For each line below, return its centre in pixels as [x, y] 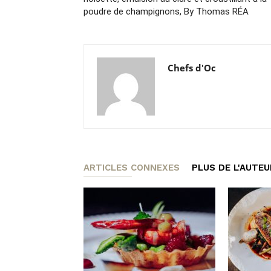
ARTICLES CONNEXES [132, 167]
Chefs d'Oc [192, 67]
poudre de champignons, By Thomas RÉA [166, 11]
